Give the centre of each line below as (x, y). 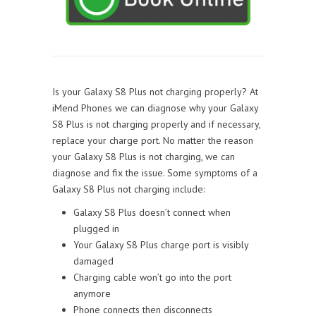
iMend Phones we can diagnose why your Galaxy (155, 108)
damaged (93, 261)
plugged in (96, 228)
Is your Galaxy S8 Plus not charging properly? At (155, 91)
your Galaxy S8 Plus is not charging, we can (144, 156)
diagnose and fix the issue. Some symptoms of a (155, 172)
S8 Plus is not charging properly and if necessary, (156, 124)
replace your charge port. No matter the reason (153, 140)
